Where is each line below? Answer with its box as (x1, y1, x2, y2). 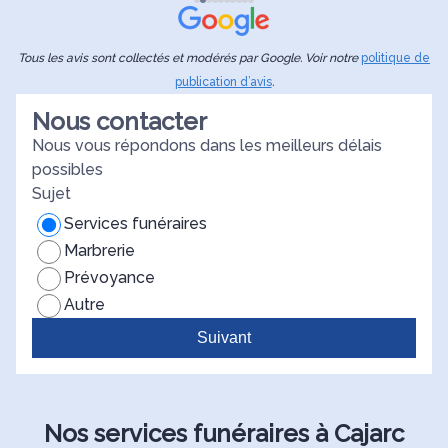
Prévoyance (64, 267, 155, 287)
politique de (361, 51, 430, 65)
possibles (32, 160, 103, 179)
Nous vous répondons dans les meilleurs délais (32, 136, 382, 155)
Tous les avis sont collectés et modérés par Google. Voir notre (18, 51, 361, 65)
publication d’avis (174, 75, 272, 89)
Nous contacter (32, 107, 207, 136)
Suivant (197, 329, 251, 347)
